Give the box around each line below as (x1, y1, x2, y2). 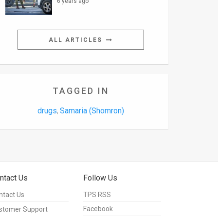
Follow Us (83, 173, 117, 183)
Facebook (83, 205, 113, 213)
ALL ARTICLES (49, 36, 105, 44)
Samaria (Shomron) (60, 106, 124, 116)
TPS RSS (83, 191, 111, 199)
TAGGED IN (53, 86, 109, 96)
